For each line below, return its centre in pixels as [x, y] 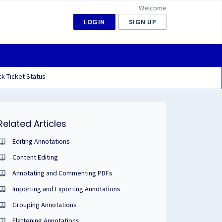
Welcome [153, 8]
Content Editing [35, 157]
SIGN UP [142, 22]
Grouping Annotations [45, 205]
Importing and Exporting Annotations [67, 189]
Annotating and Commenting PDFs [63, 173]
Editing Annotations [41, 141]
